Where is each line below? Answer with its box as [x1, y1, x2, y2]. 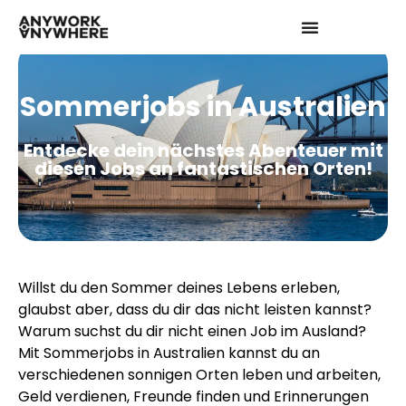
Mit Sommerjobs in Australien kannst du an [18, 343, 320, 363]
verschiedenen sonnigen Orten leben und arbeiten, [18, 364, 381, 385]
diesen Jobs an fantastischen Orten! [34, 156, 372, 181]
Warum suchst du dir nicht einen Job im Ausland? [18, 321, 366, 342]
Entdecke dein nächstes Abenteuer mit [23, 138, 383, 163]
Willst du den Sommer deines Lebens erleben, [18, 277, 340, 298]
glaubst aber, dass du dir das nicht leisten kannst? [18, 299, 372, 320]
